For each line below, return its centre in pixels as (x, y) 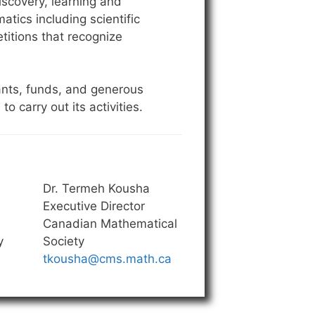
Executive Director (94, 206)
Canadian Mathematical (110, 223)
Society (64, 241)
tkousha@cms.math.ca (107, 258)
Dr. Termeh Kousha (96, 188)
